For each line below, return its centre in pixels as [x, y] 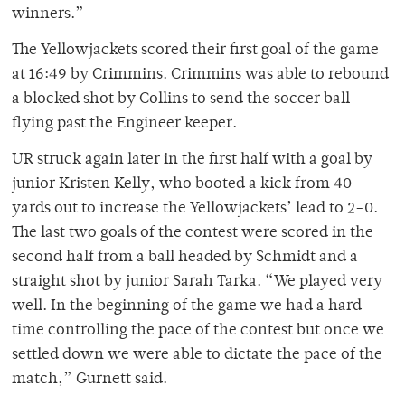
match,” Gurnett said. [89, 380]
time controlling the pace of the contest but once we [198, 331]
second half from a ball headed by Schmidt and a [185, 258]
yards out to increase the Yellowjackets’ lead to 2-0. [195, 209]
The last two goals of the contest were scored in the [193, 234]
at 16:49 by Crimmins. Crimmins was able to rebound [200, 75]
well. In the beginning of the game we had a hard [187, 307]
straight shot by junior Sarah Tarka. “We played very [197, 283]
